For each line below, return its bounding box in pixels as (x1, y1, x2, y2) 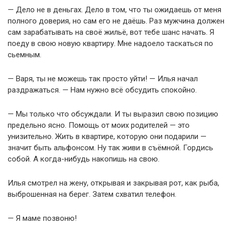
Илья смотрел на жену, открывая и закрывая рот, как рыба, (8, 178, 219, 188)
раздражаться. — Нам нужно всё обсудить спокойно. (8, 85, 197, 95)
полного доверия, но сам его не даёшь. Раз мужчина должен (8, 16, 224, 26)
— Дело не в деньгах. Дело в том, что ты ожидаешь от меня (8, 5, 221, 14)
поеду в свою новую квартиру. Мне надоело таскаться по (8, 39, 213, 48)
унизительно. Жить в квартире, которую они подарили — (8, 132, 207, 141)
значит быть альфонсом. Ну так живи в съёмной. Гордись (8, 143, 213, 152)
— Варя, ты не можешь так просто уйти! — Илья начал (8, 74, 198, 83)
